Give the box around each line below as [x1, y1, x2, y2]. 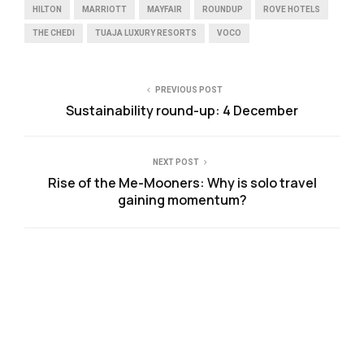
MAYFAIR [147, 5, 182, 15]
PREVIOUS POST [154, 85, 223, 95]
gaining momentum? [117, 191, 247, 210]
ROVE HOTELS [263, 5, 320, 15]
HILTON [32, 5, 62, 15]
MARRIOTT [82, 5, 127, 15]
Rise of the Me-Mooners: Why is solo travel [47, 174, 317, 193]
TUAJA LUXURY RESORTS [95, 28, 197, 38]
